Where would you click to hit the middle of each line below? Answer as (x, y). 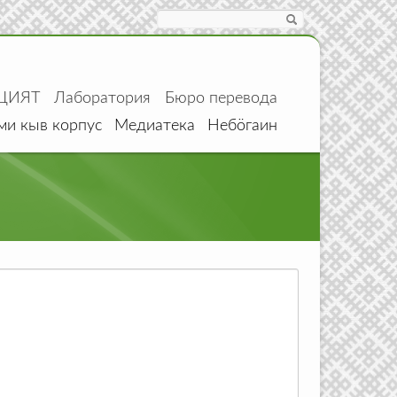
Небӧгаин (242, 126)
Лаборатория (102, 98)
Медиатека (155, 126)
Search (176, 18)
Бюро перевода (221, 98)
